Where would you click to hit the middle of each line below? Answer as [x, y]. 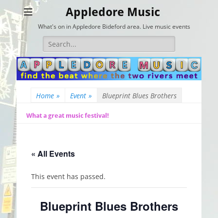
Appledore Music [113, 12]
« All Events [53, 153]
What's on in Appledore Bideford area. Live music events [114, 27]
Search [54, 41]
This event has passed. [68, 176]
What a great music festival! [68, 115]
